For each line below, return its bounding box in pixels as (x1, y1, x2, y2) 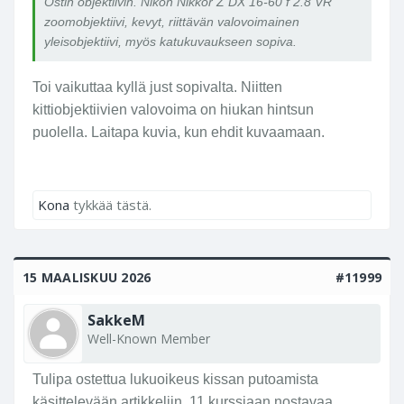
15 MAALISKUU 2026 (23, 268, 151, 286)
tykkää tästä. (69, 195, 151, 214)
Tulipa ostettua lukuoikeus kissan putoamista (32, 371, 318, 387)
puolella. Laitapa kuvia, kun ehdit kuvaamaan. (32, 124, 325, 140)
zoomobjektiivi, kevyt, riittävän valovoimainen (44, 14, 299, 29)
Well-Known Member (87, 329, 210, 347)
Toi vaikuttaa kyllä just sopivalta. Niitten (32, 78, 282, 95)
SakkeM (87, 309, 145, 330)
